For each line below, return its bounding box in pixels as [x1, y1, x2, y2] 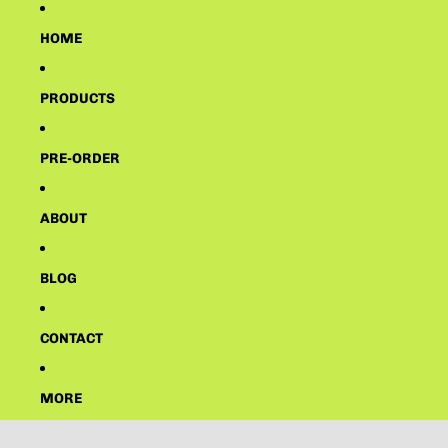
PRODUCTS [40, 89, 115, 107]
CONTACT [40, 329, 103, 347]
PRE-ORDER [40, 149, 120, 167]
